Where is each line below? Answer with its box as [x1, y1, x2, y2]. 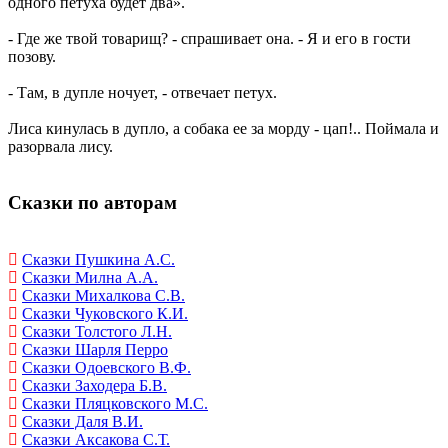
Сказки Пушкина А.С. [22, 251, 175, 269]
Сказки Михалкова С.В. [22, 287, 185, 305]
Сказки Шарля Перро [22, 341, 168, 359]
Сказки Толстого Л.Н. [22, 323, 172, 341]
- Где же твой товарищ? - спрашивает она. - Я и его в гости [8, 29, 411, 47]
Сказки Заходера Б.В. [22, 377, 167, 395]
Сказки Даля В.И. [22, 413, 143, 431]
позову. [8, 47, 56, 65]
